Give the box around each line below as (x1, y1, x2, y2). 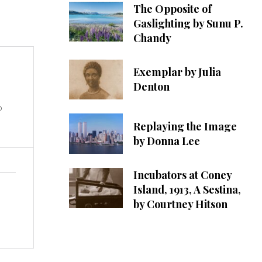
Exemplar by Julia (133, 65, 221, 80)
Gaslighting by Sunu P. (133, 16, 243, 30)
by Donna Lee (133, 133, 200, 148)
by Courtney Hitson (133, 197, 227, 212)
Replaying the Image (133, 119, 237, 133)
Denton (133, 80, 170, 94)
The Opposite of (133, 1, 212, 16)
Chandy (133, 30, 171, 45)
